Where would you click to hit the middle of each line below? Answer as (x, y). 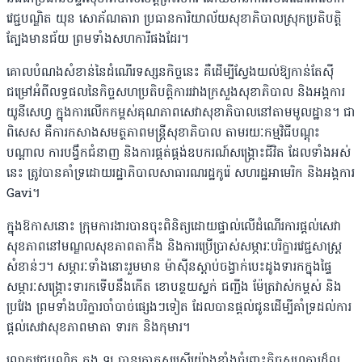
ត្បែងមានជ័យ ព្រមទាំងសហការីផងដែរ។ (97, 40)
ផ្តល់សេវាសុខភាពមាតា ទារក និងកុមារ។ (98, 328)
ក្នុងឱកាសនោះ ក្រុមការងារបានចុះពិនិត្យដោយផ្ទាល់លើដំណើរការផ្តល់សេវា (174, 227)
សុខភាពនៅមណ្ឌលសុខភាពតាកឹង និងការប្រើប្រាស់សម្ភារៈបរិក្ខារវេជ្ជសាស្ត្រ (174, 248)
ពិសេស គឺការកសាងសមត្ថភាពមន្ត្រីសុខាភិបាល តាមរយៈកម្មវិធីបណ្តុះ (163, 134)
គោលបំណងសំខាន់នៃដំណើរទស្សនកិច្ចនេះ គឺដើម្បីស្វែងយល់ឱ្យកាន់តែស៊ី (170, 73)
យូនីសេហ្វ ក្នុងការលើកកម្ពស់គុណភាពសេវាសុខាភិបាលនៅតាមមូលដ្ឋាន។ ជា (181, 114)
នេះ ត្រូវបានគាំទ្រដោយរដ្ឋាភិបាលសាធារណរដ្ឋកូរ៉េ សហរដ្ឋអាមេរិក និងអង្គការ (181, 174)
